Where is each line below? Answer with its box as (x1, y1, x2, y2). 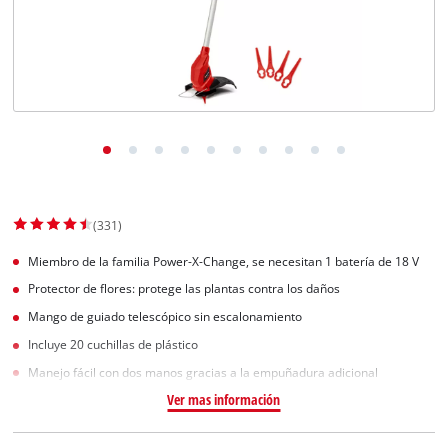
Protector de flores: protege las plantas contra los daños (28, 281, 341, 297)
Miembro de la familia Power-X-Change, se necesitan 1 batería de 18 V (28, 253, 420, 269)
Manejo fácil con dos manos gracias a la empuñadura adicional (28, 364, 379, 380)
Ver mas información (167, 389, 281, 409)
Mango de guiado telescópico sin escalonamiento (28, 309, 303, 325)
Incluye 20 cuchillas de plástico (28, 336, 199, 352)
